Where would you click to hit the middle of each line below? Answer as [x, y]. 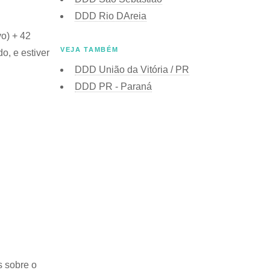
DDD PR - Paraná [113, 86]
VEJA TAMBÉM [89, 49]
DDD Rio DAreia [111, 16]
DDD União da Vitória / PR [132, 69]
